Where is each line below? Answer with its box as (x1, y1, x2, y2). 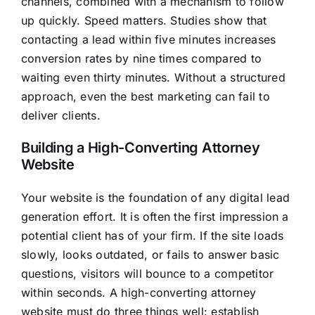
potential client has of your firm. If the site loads (20, 229, 284, 243)
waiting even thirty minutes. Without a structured (20, 70, 285, 85)
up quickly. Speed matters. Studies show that (20, 13, 267, 28)
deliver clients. (20, 108, 101, 123)
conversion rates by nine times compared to (20, 51, 262, 66)
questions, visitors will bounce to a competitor (20, 266, 274, 281)
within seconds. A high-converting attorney (20, 285, 257, 300)
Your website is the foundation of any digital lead (20, 191, 290, 205)
